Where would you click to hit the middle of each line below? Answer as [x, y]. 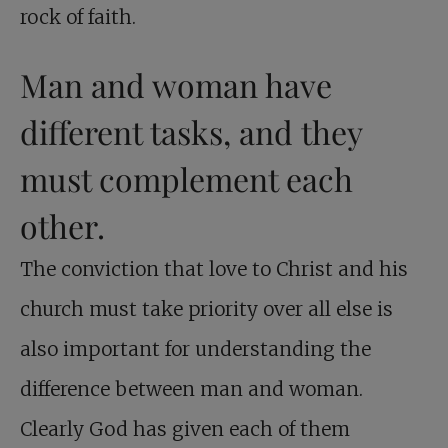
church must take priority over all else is [206, 309]
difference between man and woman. [191, 389]
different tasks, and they [191, 132]
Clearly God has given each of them [185, 429]
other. [62, 226]
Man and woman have [176, 85]
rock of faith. [78, 17]
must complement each [186, 179]
